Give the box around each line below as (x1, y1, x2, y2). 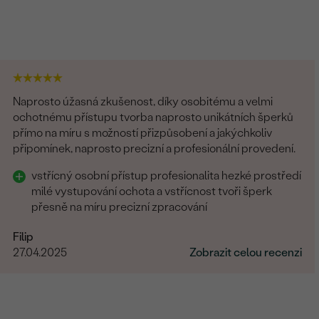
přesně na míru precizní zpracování (31, 199, 210, 214)
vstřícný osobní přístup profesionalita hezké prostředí (31, 168, 302, 182)
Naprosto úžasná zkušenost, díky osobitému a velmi (13, 94, 273, 108)
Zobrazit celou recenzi (189, 245, 302, 259)
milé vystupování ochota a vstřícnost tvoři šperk (31, 184, 273, 198)
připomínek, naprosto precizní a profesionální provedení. (13, 141, 296, 155)
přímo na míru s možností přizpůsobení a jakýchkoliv (13, 125, 273, 140)
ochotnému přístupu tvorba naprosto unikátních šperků (13, 110, 294, 124)
